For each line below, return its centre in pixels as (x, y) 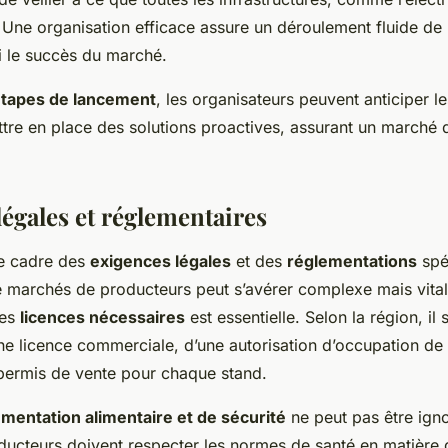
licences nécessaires (102, 317)
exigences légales (160, 261)
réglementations (352, 261)
